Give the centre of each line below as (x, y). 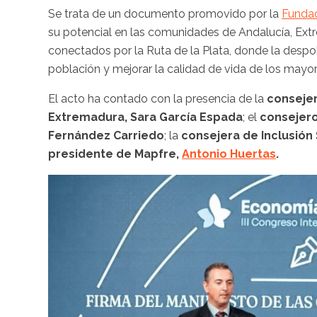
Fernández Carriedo (106, 135)
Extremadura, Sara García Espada (145, 117)
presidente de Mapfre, (115, 154)
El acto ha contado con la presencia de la (157, 98)
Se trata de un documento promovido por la (165, 13)
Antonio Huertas (229, 154)
